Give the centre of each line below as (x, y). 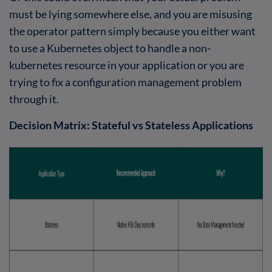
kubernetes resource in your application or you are (127, 65)
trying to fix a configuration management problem (125, 82)
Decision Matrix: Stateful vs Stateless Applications (131, 125)
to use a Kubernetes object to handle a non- (110, 48)
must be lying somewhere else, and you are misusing (131, 14)
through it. (34, 99)
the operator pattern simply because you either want (132, 31)
